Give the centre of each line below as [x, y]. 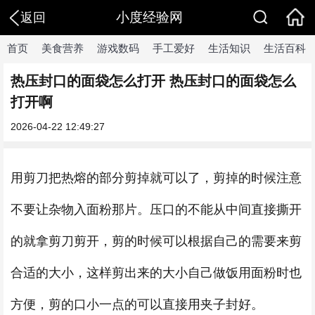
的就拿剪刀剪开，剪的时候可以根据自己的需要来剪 [156, 241]
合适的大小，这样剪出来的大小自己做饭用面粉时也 [156, 273]
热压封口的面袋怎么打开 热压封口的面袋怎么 [153, 81]
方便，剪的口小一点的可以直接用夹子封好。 [137, 304]
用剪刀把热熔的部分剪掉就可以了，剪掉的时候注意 [156, 178]
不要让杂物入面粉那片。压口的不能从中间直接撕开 [156, 210]
